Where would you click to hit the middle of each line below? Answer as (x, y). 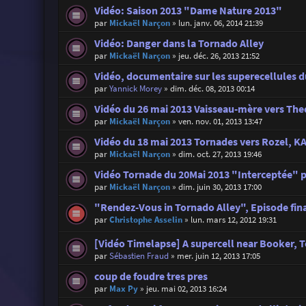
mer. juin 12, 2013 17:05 (218, 256)
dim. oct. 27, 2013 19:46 (220, 154)
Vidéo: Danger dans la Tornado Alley (179, 43)
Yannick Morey (135, 88)
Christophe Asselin (145, 219)
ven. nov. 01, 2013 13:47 (220, 121)
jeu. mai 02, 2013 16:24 (186, 289)
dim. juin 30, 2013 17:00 (220, 186)
